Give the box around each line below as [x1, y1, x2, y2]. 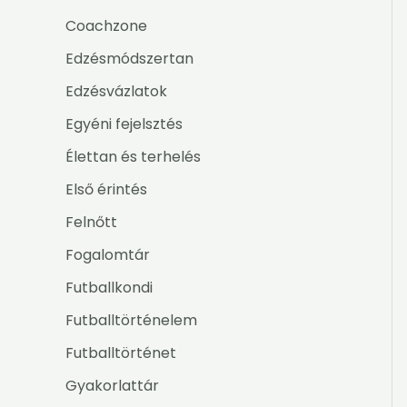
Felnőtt [65, 212, 117, 233]
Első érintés [65, 179, 147, 201]
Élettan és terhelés [65, 146, 201, 168]
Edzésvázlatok [65, 81, 167, 103]
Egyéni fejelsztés [65, 114, 183, 135]
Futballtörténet [65, 342, 176, 364]
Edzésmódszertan [65, 48, 194, 70]
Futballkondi [65, 277, 153, 299]
